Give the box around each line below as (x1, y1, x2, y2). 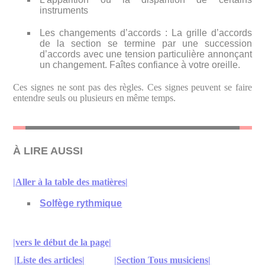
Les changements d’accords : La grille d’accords (40, 27, 252, 38)
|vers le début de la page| (13, 237, 112, 247)
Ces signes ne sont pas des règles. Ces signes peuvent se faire (13, 82, 252, 92)
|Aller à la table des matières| (13, 176, 128, 187)
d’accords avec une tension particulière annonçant (40, 49, 252, 59)
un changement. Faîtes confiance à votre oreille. (40, 59, 241, 70)
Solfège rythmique (40, 198, 122, 208)
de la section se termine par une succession (40, 38, 252, 49)
